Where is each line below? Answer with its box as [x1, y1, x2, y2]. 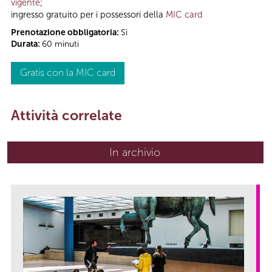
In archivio [109, 146, 160, 160]
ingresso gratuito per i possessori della [11, 9, 166, 21]
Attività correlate [11, 107, 122, 124]
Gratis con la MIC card [20, 67, 115, 79]
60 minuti [42, 39, 79, 50]
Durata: [11, 39, 42, 50]
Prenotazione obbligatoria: [11, 27, 121, 38]
